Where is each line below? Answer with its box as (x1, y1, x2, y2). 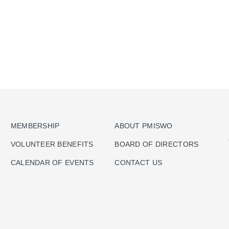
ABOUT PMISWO (114, 121, 173, 130)
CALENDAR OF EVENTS (10, 158, 94, 167)
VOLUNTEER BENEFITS (10, 140, 94, 148)
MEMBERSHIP (10, 121, 60, 130)
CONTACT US (114, 158, 163, 167)
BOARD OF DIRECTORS (114, 140, 199, 148)
